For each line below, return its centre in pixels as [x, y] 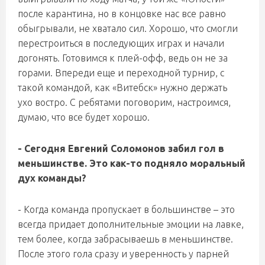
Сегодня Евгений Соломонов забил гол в [124, 148]
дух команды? [52, 178]
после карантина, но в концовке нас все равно [122, 14]
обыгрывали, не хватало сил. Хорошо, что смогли [128, 28]
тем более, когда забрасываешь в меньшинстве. [125, 239]
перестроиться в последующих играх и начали [121, 43]
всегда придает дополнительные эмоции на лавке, [131, 224]
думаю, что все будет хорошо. [84, 117]
